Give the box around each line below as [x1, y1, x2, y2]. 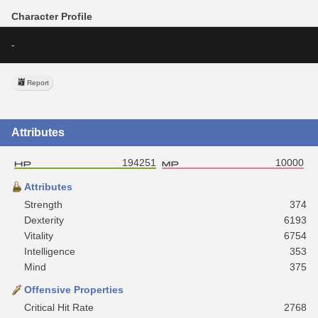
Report [27, 78, 49, 87]
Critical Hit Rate [24, 301, 94, 313]
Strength [24, 198, 62, 210]
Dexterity [24, 214, 64, 226]
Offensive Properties [24, 283, 124, 295]
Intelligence [24, 245, 75, 257]
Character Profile [11, 10, 92, 22]
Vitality [24, 229, 53, 241]
